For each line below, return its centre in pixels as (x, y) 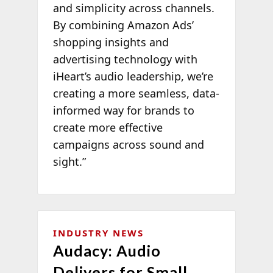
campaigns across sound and (128, 145)
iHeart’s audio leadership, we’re (133, 76)
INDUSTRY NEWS (98, 232)
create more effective (108, 128)
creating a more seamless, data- (136, 94)
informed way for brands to (123, 111)
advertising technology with (125, 59)
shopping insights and (111, 42)
